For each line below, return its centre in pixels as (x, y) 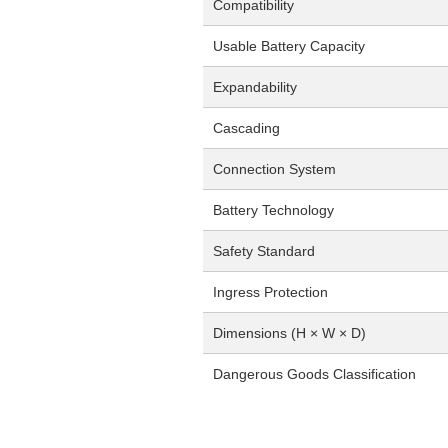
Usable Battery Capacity (289, 46)
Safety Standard (264, 251)
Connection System (274, 169)
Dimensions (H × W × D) (289, 333)
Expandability (255, 87)
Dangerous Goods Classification (314, 374)
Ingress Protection (270, 292)
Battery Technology (273, 210)
